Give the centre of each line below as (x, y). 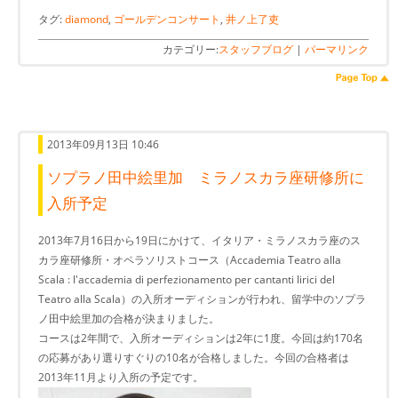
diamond (87, 19)
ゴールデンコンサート (167, 19)
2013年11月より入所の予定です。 (121, 378)
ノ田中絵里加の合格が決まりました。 (129, 319)
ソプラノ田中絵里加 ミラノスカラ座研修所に (206, 178)
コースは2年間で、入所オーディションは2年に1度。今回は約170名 (201, 338)
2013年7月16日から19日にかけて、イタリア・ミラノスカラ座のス (199, 241)
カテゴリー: (191, 50)
